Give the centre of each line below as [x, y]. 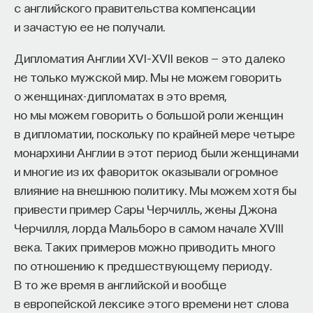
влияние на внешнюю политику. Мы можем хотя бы [155, 190]
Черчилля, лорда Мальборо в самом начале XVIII [149, 227]
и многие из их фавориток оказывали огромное [146, 171]
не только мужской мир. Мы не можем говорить [148, 77]
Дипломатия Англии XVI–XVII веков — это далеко [150, 58]
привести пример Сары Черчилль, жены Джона [145, 209]
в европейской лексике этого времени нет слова [151, 303]
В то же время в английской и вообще [120, 284]
